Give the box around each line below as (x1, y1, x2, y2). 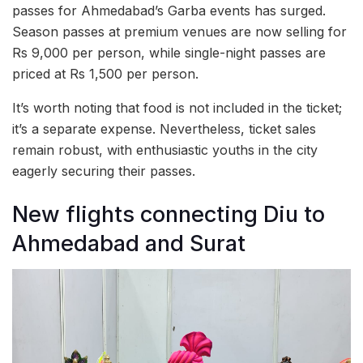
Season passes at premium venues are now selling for (12, 23, 347, 40)
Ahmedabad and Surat (12, 229, 246, 257)
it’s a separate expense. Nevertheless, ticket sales (12, 120, 316, 137)
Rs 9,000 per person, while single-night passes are (12, 44, 326, 61)
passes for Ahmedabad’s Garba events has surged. (12, 2, 326, 19)
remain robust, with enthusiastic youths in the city (12, 141, 318, 158)
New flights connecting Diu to (12, 200, 325, 228)
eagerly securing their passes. (12, 162, 195, 179)
